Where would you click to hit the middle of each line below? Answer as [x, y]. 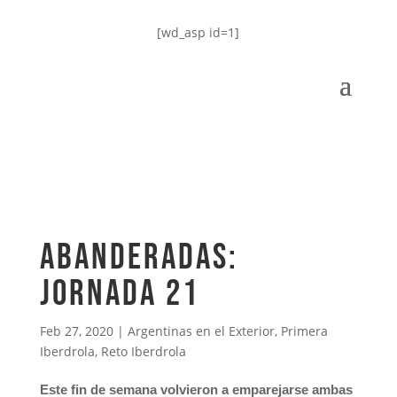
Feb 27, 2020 [76, 331]
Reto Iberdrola [143, 351]
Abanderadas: [139, 257]
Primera [304, 331]
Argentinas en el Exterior [201, 331]
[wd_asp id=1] [198, 32]
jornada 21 [119, 294]
